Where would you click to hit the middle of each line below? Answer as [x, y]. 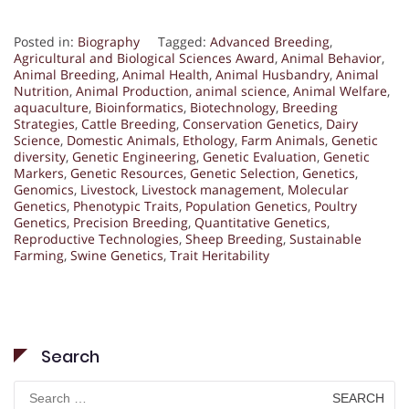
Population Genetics [246, 206]
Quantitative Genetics [261, 223]
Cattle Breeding [129, 124]
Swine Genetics [117, 256]
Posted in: [46, 42]
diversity [40, 157]
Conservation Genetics [251, 124]
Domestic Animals [121, 141]
